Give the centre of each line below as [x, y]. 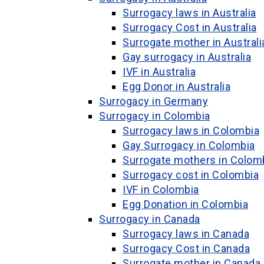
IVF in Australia [159, 72]
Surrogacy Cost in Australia [190, 27]
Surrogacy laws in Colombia [191, 131]
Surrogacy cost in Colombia [191, 175]
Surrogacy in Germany [154, 101]
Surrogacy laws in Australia [189, 13]
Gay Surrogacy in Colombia [189, 145]
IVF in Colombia [161, 189]
